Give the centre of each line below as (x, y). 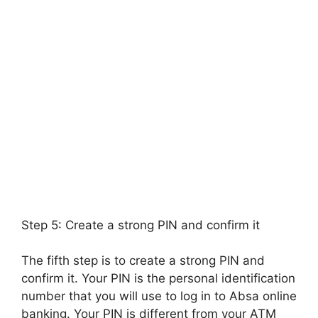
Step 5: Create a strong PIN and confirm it (141, 225)
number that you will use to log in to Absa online (159, 296)
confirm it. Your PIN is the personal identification (158, 278)
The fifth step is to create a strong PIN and (143, 261)
